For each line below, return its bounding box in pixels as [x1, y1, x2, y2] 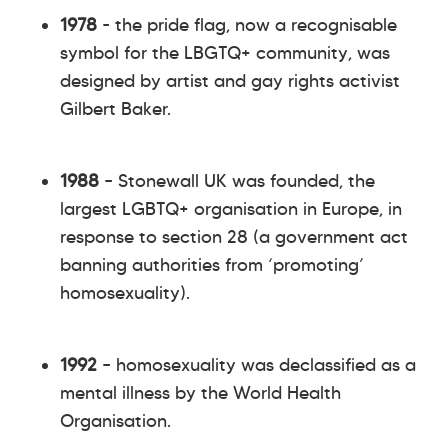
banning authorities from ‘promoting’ [60, 253, 364, 276]
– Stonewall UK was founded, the [99, 169, 375, 192]
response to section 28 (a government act [60, 225, 408, 248]
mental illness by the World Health [60, 381, 341, 404]
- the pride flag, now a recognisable [97, 13, 397, 36]
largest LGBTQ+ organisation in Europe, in [60, 197, 402, 220]
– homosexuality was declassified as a [97, 353, 416, 376]
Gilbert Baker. [60, 97, 171, 120]
